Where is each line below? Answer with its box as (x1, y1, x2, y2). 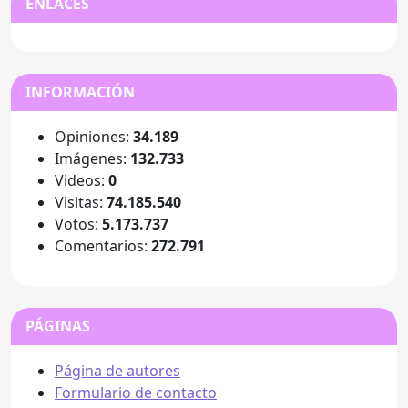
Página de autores (55, 360, 180, 381)
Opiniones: (55, 126, 133, 147)
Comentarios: (55, 235, 151, 256)
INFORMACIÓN (25, 81, 135, 102)
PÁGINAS (25, 315, 90, 336)
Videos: (55, 169, 108, 190)
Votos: (55, 213, 102, 234)
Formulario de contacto (55, 382, 217, 403)
